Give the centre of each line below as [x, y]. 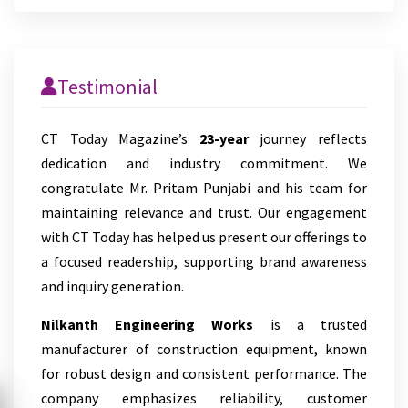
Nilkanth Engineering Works [148, 324]
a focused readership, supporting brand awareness [204, 261]
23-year [218, 138]
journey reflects [308, 138]
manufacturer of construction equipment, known [204, 349]
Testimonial [107, 87]
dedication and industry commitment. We [204, 163]
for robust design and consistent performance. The [204, 373]
